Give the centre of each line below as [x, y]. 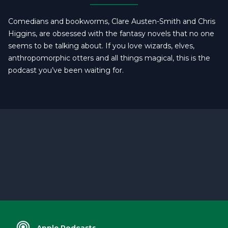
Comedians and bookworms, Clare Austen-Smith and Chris [112, 21]
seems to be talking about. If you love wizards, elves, [101, 46]
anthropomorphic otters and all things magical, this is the [109, 58]
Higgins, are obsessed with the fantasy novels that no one [111, 34]
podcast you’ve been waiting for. [66, 70]
